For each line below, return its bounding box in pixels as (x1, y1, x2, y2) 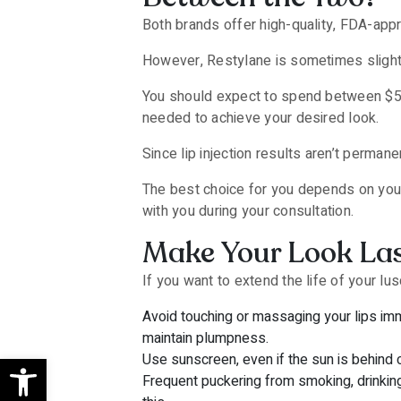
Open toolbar (8, 345, 166, 388)
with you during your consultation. (142, 200, 354, 222)
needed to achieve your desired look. (142, 107, 380, 129)
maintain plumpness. (142, 328, 269, 349)
